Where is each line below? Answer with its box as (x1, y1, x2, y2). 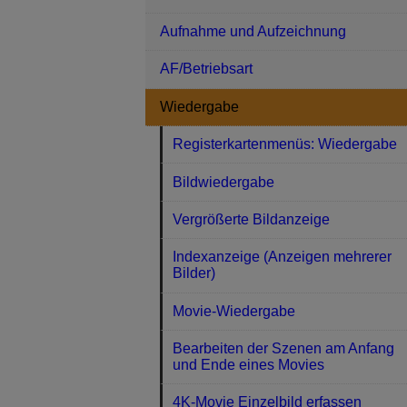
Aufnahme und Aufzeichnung (160, 24, 346, 40)
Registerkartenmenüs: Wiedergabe (173, 136, 398, 153)
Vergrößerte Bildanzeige (173, 211, 331, 227)
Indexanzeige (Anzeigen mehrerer (173, 249, 392, 265)
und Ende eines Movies (173, 357, 325, 373)
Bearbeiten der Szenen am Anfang (173, 341, 395, 357)
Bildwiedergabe (173, 174, 275, 190)
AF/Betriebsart (160, 61, 253, 77)
